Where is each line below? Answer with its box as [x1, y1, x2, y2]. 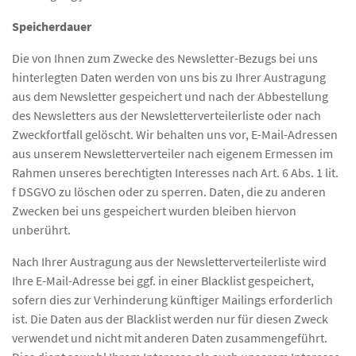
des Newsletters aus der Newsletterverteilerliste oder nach [12, 106, 321, 123]
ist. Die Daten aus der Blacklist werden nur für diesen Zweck [12, 310, 328, 327]
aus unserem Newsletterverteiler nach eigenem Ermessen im [12, 145, 333, 161]
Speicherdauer [12, 17, 91, 34]
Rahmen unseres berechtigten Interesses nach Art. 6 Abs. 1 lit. [12, 164, 339, 180]
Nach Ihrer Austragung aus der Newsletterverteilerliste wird [12, 253, 327, 269]
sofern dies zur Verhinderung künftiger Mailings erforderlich [12, 291, 333, 308]
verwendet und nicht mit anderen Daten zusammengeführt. [12, 329, 327, 346]
